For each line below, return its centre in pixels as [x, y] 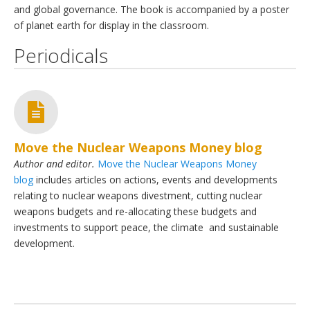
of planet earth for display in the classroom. [111, 25]
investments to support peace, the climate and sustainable [146, 228]
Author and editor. [54, 164]
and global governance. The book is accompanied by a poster [152, 9]
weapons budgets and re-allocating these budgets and [135, 212]
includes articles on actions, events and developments [155, 180]
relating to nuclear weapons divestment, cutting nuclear [138, 196]
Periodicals [61, 56]
